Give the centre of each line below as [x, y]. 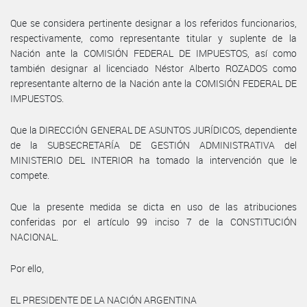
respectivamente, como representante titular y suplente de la [153, 38]
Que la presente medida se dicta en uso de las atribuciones [153, 206]
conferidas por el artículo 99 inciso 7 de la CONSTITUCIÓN [153, 221]
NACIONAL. [34, 236]
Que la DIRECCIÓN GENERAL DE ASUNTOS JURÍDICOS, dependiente [153, 130]
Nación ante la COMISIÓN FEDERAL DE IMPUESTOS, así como [153, 53]
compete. [30, 175]
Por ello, [27, 268]
